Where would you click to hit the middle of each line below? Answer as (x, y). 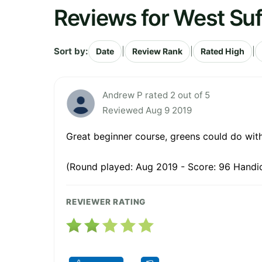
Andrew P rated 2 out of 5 (156, 95)
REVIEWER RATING (106, 201)
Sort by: (71, 51)
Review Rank (157, 51)
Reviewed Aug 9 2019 (147, 110)
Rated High (223, 51)
